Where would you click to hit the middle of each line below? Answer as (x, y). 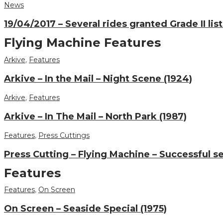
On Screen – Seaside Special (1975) (85, 209)
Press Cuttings (64, 135)
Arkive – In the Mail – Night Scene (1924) (98, 78)
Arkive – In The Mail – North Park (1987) (95, 116)
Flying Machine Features (82, 42)
